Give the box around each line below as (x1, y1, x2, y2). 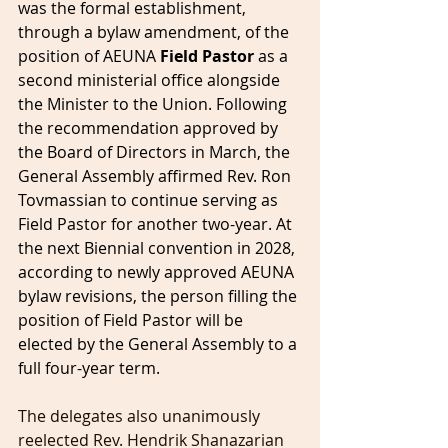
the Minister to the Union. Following (18, 93, 291, 115)
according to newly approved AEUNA (18, 261, 298, 283)
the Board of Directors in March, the (18, 141, 294, 163)
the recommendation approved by (18, 117, 282, 139)
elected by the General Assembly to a (18, 333, 301, 355)
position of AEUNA (18, 45, 160, 67)
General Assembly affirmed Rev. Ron (18, 165, 295, 187)
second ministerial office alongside (18, 69, 284, 91)
